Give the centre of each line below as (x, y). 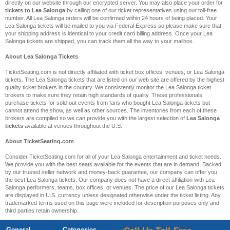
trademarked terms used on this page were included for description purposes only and (112, 203)
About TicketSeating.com (40, 141)
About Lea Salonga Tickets (42, 56)
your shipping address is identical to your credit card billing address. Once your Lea (109, 33)
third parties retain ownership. (42, 210)
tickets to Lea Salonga (35, 10)
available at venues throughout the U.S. (73, 126)
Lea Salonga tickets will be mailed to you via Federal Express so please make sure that (113, 26)
